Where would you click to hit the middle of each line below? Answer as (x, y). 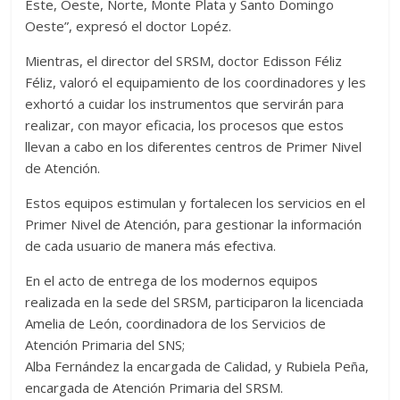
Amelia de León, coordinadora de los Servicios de (176, 324)
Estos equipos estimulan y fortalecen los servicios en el (196, 203)
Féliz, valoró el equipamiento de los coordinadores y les (196, 83)
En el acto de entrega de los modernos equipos (172, 281)
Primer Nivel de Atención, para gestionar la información (194, 225)
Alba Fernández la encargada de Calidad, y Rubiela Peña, (197, 367)
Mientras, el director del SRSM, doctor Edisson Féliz (184, 61)
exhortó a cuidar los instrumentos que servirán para (185, 104)
